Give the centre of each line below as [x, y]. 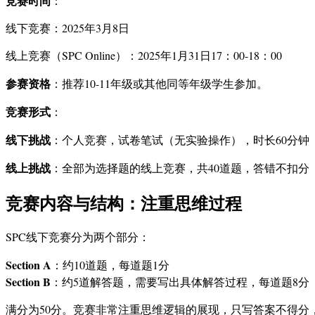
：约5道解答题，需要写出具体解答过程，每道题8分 [180, 282]
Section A [28, 265]
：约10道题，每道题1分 [110, 265]
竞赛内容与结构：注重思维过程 [124, 203]
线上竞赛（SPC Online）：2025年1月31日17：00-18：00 [144, 56]
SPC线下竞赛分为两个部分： [78, 237]
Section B [28, 282]
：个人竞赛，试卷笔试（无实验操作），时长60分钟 [180, 140]
